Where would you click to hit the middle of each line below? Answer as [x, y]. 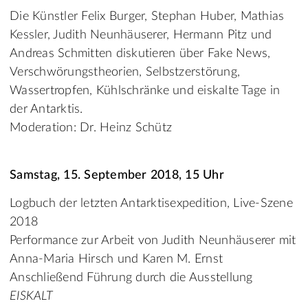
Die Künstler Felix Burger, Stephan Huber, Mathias [147, 17]
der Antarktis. [46, 110]
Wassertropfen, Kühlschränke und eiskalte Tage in [145, 91]
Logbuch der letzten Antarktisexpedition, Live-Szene [151, 204]
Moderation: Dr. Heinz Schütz [91, 128]
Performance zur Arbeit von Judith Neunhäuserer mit [153, 241]
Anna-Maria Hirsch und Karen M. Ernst [116, 260]
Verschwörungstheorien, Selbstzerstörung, [125, 73]
